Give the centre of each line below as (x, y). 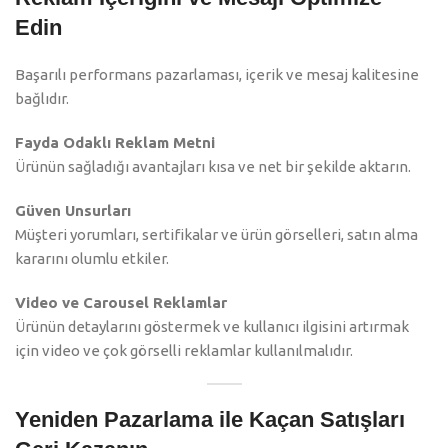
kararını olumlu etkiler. (92, 259)
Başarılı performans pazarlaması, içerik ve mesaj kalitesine (217, 75)
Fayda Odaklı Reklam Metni (115, 143)
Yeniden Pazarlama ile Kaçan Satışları (210, 420)
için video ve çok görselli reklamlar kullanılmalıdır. (184, 351)
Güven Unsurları (73, 211)
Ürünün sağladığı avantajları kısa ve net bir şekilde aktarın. (213, 167)
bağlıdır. (42, 99)
